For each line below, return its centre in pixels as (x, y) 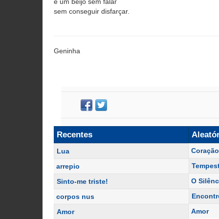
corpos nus (75, 197)
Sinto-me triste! (82, 181)
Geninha (67, 51)
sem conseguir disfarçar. (92, 11)
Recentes (75, 135)
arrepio (68, 166)
